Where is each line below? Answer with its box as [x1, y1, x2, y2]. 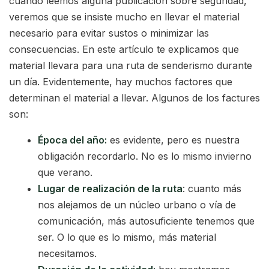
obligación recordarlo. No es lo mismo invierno [38, 150, 252, 163]
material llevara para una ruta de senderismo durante [9, 59, 252, 72]
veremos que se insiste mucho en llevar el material [9, 11, 240, 23]
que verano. [38, 166, 92, 179]
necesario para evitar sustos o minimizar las [9, 27, 209, 40]
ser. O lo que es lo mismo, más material [38, 231, 216, 244]
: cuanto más [183, 183, 241, 195]
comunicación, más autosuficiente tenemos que [38, 215, 255, 228]
